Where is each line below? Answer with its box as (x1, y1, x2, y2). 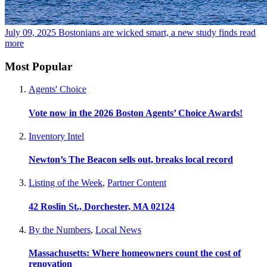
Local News (95, 224, 141, 235)
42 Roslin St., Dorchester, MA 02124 (29, 201, 175, 212)
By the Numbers (29, 224, 91, 235)
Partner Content (107, 178, 166, 188)
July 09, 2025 (5, 27, 56, 38)
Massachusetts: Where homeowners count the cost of (29, 248, 241, 259)
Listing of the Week (29, 178, 103, 188)
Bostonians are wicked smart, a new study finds (58, 27, 237, 38)
